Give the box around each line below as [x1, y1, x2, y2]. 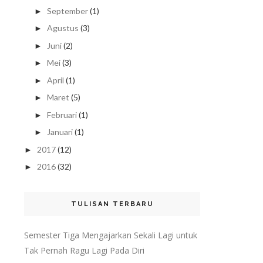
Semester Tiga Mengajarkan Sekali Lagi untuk [24, 230, 197, 241]
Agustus [46, 23, 79, 33]
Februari [46, 109, 77, 120]
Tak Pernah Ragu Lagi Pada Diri [24, 245, 144, 257]
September [46, 5, 88, 16]
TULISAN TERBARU [70, 200, 154, 208]
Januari [46, 127, 73, 137]
